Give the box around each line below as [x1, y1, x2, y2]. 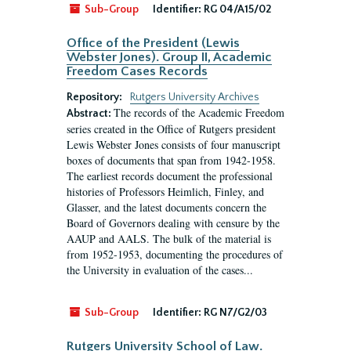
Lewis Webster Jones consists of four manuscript [67, 137, 280, 152]
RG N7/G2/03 [204, 306, 267, 319]
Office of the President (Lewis [67, 36, 240, 50]
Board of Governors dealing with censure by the [67, 215, 280, 230]
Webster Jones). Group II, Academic [67, 50, 272, 64]
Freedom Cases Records [67, 64, 208, 78]
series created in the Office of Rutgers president [67, 121, 276, 136]
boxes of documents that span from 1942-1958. [67, 153, 276, 168]
